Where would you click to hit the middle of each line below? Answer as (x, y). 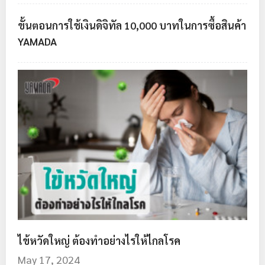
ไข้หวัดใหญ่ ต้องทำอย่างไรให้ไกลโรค (99, 240)
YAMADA (37, 41)
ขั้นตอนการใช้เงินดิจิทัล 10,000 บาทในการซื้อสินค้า (132, 25)
